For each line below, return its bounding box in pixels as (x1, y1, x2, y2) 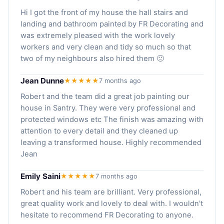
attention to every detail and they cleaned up (20, 126, 178, 136)
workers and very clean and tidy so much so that (20, 42, 191, 52)
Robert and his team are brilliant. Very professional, (20, 187, 201, 197)
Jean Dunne (20, 76, 64, 86)
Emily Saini (20, 171, 60, 181)
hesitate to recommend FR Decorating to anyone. (20, 210, 193, 220)
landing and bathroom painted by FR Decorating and (20, 19, 203, 29)
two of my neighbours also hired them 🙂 (20, 54, 164, 63)
